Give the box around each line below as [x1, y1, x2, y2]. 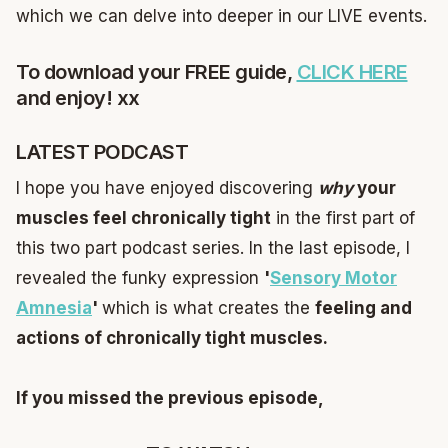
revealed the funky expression [16, 267, 264, 288]
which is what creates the [102, 297, 315, 318]
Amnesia [16, 297, 92, 318]
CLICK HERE [296, 59, 408, 84]
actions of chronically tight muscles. [16, 327, 328, 348]
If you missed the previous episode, [16, 387, 324, 408]
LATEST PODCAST [16, 139, 188, 164]
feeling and [315, 297, 412, 318]
